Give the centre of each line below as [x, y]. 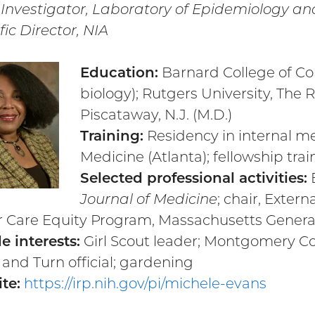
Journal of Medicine [149, 199]
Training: [112, 136]
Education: [119, 73]
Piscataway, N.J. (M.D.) [156, 115]
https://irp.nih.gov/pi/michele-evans [145, 284]
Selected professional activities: [194, 178]
